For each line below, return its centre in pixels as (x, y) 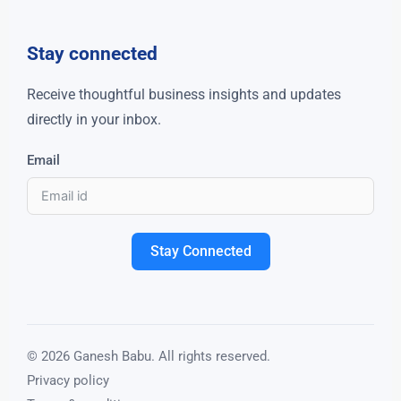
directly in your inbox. (94, 120)
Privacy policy (68, 381)
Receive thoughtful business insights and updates (184, 95)
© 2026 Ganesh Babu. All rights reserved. (149, 357)
